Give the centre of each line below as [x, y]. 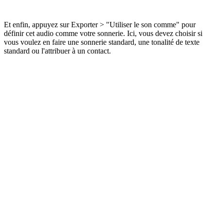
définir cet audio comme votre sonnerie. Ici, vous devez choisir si [103, 34]
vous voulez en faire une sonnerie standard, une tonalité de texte [102, 42]
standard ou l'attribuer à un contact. [57, 51]
